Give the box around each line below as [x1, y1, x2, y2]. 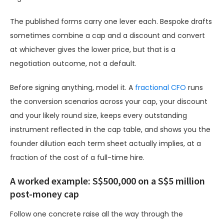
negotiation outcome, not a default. [10, 58, 136, 69]
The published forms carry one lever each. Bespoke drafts [10, 16, 212, 27]
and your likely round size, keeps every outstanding [10, 110, 187, 121]
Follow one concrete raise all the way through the [10, 209, 183, 219]
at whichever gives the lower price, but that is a [10, 44, 175, 55]
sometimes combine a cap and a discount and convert [10, 30, 205, 41]
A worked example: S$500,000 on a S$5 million [10, 174, 205, 187]
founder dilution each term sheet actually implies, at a [10, 138, 201, 149]
